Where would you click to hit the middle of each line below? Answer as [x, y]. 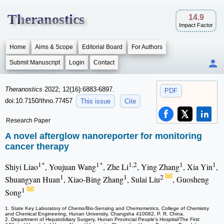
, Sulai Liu [143, 179]
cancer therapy [37, 147]
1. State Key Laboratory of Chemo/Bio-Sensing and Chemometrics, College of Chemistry [107, 208]
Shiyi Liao [21, 167]
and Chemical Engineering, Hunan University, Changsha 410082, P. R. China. [95, 214]
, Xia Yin [198, 167]
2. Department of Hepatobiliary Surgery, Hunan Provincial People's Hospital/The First [102, 219]
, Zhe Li [116, 167]
